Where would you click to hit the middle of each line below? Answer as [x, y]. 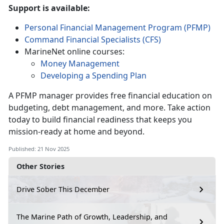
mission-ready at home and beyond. [77, 131]
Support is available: [50, 8]
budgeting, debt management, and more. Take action [109, 107]
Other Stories [40, 166]
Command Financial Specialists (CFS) [93, 39]
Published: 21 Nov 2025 [39, 148]
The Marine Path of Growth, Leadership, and [92, 216]
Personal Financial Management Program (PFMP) [117, 27]
